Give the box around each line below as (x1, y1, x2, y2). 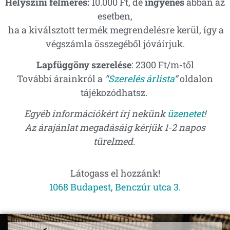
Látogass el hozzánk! (70, 166, 160, 179)
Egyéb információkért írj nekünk (24, 107, 167, 120)
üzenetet (167, 107, 204, 120)
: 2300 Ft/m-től (131, 58, 194, 71)
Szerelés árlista (108, 72, 174, 85)
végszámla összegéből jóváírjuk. (45, 37, 185, 50)
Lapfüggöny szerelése (36, 58, 131, 71)
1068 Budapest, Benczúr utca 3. (49, 180, 181, 193)
